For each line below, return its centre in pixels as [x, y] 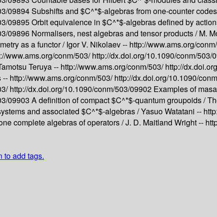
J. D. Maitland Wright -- [165, 123]
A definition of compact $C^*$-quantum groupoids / [119, 100]
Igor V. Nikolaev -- [98, 45]
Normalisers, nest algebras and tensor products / [115, 33]
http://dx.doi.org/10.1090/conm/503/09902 [82, 89]
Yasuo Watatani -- [172, 111]
